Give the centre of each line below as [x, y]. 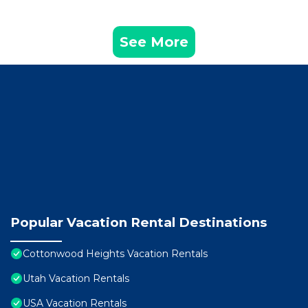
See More [154, 42]
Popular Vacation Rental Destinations [139, 223]
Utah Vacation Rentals [76, 279]
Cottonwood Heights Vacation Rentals [115, 254]
